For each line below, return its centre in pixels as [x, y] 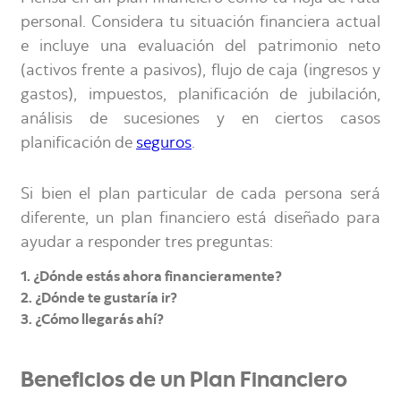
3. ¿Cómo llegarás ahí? [92, 320]
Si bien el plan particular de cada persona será [200, 195]
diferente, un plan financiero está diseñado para [200, 219]
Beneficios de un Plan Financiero [184, 382]
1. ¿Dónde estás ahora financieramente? [151, 277]
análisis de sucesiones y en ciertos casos [200, 120]
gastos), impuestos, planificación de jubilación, [200, 96]
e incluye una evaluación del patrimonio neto [200, 47]
